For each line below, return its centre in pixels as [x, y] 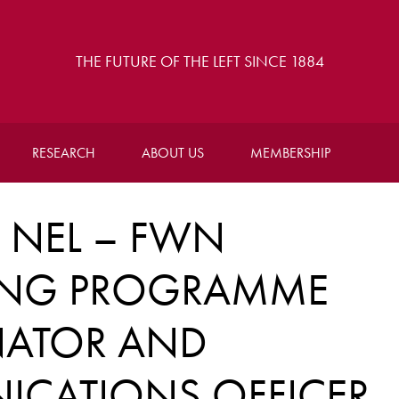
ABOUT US [172, 153]
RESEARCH [63, 153]
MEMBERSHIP [290, 153]
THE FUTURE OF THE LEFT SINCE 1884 [199, 61]
